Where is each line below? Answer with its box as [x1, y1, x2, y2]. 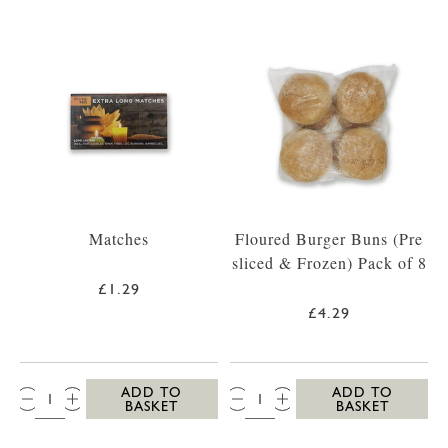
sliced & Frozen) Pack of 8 [231, 251, 427, 273]
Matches [88, 227, 149, 249]
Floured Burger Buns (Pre [235, 227, 424, 249]
